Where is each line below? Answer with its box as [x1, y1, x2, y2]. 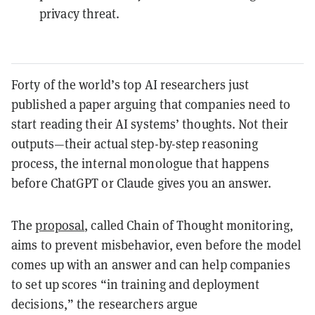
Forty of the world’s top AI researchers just [11, 76, 250, 93]
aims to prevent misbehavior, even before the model [11, 236, 302, 253]
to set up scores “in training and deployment [11, 276, 260, 292]
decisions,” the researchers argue [11, 295, 198, 312]
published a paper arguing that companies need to [11, 96, 290, 112]
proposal [35, 217, 85, 233]
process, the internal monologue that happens [11, 155, 270, 172]
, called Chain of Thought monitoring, [84, 217, 293, 233]
